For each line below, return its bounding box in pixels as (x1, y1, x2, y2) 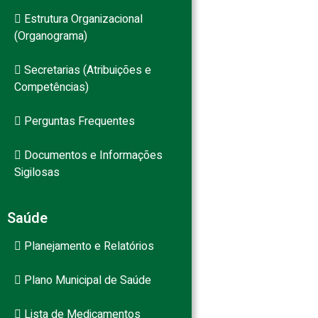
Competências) (14, 79, 89, 96)
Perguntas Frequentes (21, 113, 135, 130)
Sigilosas (14, 164, 60, 181)
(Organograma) (14, 28, 87, 45)
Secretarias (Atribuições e (21, 62, 151, 79)
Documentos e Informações (21, 147, 163, 164)
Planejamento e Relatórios (21, 238, 154, 255)
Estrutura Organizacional (21, 11, 143, 28)
